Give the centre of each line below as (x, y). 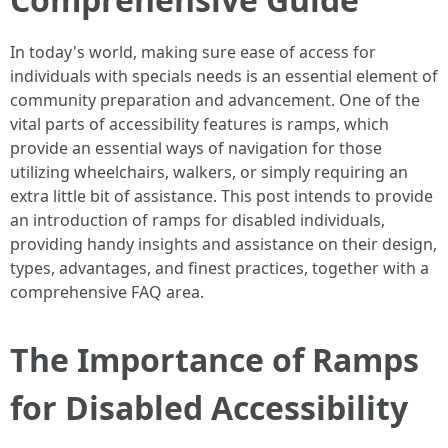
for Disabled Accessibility (209, 407)
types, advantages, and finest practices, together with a (219, 268)
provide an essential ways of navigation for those (196, 148)
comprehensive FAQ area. (107, 292)
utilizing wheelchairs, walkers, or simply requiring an (209, 172)
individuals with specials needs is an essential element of (224, 76)
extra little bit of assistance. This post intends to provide (221, 196)
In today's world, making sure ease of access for (193, 52)
